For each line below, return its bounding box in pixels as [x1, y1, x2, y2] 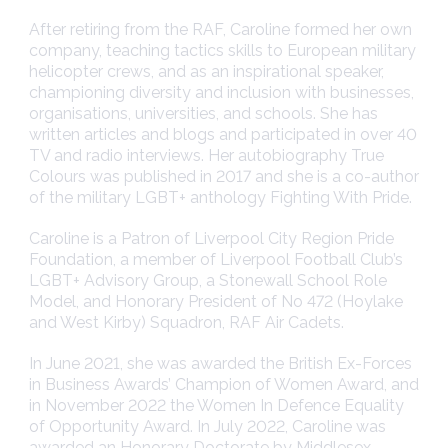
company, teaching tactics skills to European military [29, 41, 416, 61]
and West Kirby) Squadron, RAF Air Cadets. [29, 313, 344, 333]
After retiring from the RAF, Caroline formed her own [29, 20, 412, 40]
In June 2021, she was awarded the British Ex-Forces [29, 354, 412, 374]
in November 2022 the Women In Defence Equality [29, 396, 404, 416]
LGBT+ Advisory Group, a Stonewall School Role [29, 271, 387, 291]
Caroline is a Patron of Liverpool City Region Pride [29, 229, 394, 249]
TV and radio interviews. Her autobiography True [29, 146, 384, 166]
